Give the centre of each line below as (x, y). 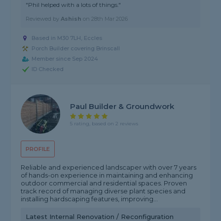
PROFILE (38, 149)
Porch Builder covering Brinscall (76, 49)
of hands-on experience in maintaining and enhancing (107, 175)
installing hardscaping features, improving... (90, 199)
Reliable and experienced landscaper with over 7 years (109, 167)
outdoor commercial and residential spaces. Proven (104, 183)
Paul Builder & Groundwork (122, 106)
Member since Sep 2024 (65, 59)
